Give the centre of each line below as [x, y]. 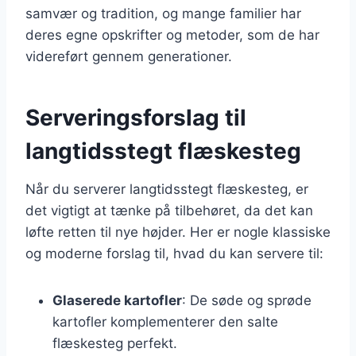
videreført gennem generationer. [129, 56]
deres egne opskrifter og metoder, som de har [172, 35]
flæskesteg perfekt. [115, 343]
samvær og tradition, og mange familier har [163, 13]
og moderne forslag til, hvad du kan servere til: [174, 253]
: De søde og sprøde [247, 300]
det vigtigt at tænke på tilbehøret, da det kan [169, 210]
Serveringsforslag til [136, 117]
